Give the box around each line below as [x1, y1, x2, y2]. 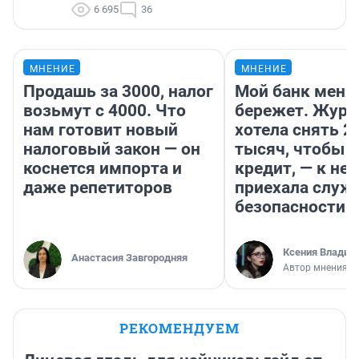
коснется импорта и [23, 158, 182, 178]
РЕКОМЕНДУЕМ [119, 318, 240, 337]
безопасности [235, 196, 345, 216]
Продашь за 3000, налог [23, 81, 213, 101]
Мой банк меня [235, 81, 355, 101]
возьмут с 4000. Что [23, 100, 186, 120]
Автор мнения [283, 261, 348, 273]
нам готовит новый [23, 119, 178, 139]
